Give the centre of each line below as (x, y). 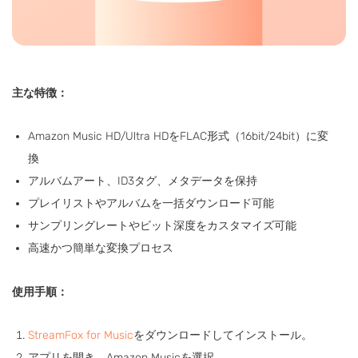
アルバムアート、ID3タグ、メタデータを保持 (143, 181)
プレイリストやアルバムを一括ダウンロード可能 (151, 203)
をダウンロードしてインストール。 (223, 335)
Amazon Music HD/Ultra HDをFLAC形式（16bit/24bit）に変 (178, 136)
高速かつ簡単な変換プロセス (101, 248)
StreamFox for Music (81, 335)
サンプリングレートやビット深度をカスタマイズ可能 (162, 225)
